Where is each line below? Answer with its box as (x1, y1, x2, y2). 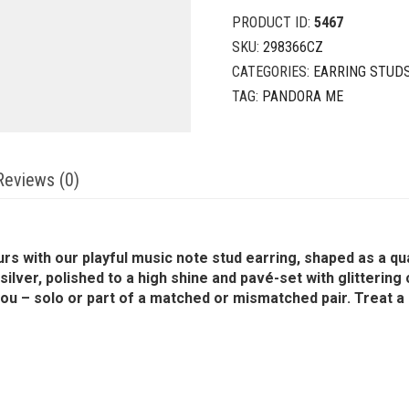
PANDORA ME (262, 88, 343, 105)
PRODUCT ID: (232, 14, 314, 31)
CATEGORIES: (232, 63, 313, 80)
